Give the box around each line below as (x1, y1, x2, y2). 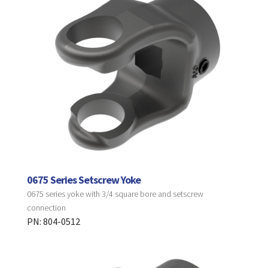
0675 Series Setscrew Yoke (26, 173, 141, 187)
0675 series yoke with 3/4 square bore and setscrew (26, 188, 203, 200)
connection (26, 202, 66, 214)
